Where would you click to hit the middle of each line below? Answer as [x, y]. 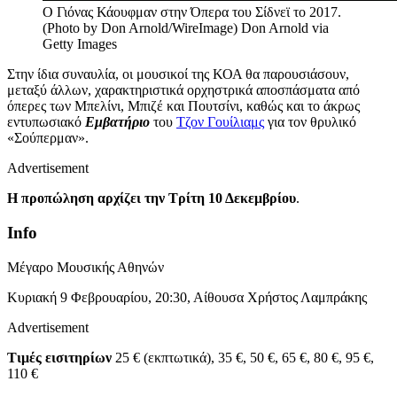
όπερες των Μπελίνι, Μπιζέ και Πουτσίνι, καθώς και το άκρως [183, 106]
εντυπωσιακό [46, 122]
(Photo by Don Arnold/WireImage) [140, 28]
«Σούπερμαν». [51, 138]
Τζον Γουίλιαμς [220, 122]
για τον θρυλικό [310, 122]
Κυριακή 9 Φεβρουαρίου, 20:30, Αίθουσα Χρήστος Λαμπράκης [187, 297]
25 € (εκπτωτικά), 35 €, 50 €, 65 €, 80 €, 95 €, [245, 357]
